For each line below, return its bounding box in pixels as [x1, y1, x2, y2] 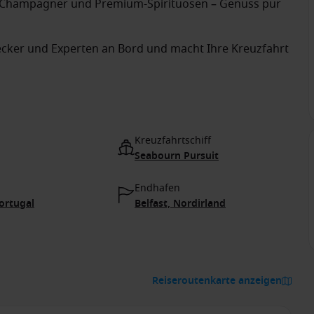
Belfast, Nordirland [135, 196, 226, 211]
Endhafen [135, 181, 180, 196]
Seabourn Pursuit [135, 149, 219, 163]
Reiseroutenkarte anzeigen [152, 273, 282, 288]
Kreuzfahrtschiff [135, 133, 211, 148]
